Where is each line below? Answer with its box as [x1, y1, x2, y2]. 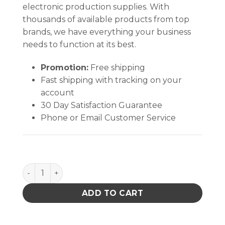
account [40, 88, 74, 98]
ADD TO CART [81, 188, 144, 198]
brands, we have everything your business [23, 27, 191, 37]
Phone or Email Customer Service [40, 113, 176, 123]
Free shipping [88, 63, 145, 73]
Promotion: [40, 63, 88, 73]
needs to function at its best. [23, 40, 136, 50]
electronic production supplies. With [23, 2, 169, 12]
